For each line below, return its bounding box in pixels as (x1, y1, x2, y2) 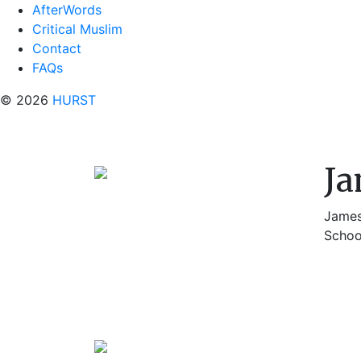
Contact (32, 40, 81, 56)
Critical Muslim (32, 21, 122, 37)
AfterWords (32, 2, 102, 18)
